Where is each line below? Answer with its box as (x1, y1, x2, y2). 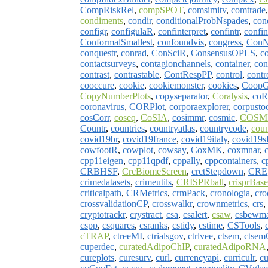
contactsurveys (80, 58, 136, 69)
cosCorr (80, 112, 109, 123)
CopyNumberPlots (80, 90, 151, 101)
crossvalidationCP (80, 198, 147, 209)
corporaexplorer (169, 101, 229, 112)
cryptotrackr (80, 209, 125, 220)
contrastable (114, 69, 159, 80)
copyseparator (156, 90, 208, 101)
